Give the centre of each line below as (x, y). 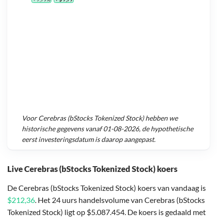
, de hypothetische (166, 129)
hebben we (161, 118)
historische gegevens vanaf (62, 129)
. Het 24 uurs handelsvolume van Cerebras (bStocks (120, 200)
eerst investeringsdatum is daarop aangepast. (89, 139)
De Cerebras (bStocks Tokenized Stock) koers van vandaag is (107, 187)
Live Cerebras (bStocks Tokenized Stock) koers (92, 169)
